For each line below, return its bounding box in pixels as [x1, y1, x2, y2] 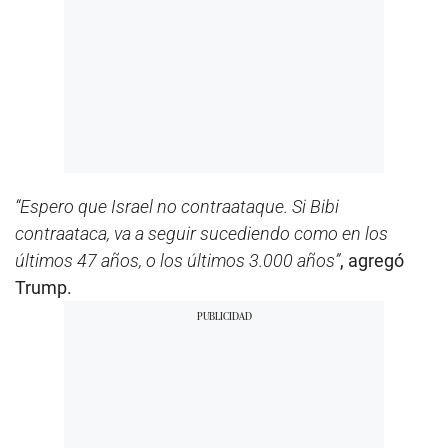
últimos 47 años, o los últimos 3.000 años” [15, 250, 340, 272]
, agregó [340, 250, 404, 272]
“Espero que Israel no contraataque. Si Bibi [15, 196, 339, 218]
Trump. [15, 277, 72, 299]
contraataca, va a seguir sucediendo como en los [15, 223, 388, 245]
